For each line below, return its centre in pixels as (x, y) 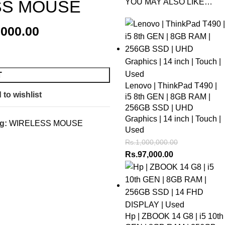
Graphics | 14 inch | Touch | (173, 119)
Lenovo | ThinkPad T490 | (171, 86)
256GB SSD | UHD (159, 108)
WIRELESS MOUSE (46, 123)
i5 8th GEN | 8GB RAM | (168, 97)
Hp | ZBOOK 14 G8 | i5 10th (174, 216)
